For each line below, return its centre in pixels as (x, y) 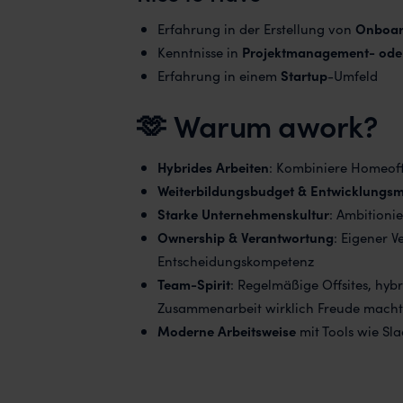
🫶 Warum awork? (257, 125)
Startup (302, 76)
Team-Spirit (193, 284)
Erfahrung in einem (217, 76)
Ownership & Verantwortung (245, 237)
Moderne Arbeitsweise (226, 331)
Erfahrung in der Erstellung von (256, 29)
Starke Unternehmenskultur (243, 214)
